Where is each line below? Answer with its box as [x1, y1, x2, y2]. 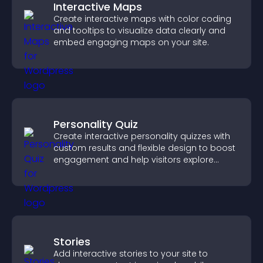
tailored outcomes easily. [53, 166, 160, 177]
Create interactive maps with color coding [53, 13, 231, 25]
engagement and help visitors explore [53, 154, 214, 166]
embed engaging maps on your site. [53, 36, 209, 48]
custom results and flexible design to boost [53, 142, 235, 154]
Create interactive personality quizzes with [53, 130, 230, 142]
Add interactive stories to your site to [53, 248, 208, 259]
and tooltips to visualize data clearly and [53, 25, 225, 36]
